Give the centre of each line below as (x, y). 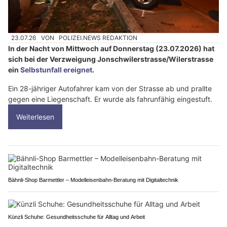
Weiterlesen (35, 117)
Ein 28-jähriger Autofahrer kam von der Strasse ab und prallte (110, 89)
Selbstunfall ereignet (56, 70)
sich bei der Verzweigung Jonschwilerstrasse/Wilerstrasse (111, 59)
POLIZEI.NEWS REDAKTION (98, 38)
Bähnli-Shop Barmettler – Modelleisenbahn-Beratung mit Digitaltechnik (93, 180)
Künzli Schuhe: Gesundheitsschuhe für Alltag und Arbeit (77, 217)
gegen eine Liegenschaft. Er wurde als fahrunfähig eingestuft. (110, 99)
